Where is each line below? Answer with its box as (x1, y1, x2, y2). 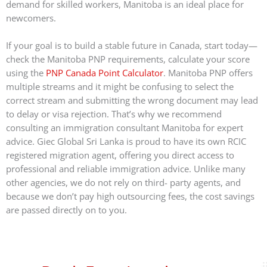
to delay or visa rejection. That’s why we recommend (6, 108, 222, 120)
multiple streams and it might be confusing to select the (6, 80, 234, 93)
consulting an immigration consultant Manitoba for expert (6, 122, 243, 134)
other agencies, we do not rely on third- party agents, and (6, 176, 241, 189)
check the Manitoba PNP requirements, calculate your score (6, 53, 250, 66)
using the (6, 67, 46, 79)
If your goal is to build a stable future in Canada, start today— (6, 39, 257, 52)
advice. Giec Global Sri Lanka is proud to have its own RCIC (6, 135, 246, 148)
